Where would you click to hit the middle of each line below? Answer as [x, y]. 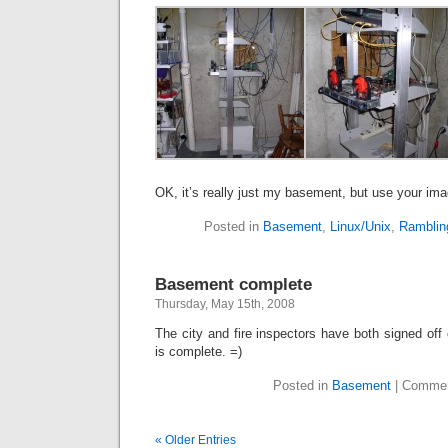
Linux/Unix [360, 226]
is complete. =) [198, 351]
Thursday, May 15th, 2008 [225, 304]
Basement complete [233, 284]
